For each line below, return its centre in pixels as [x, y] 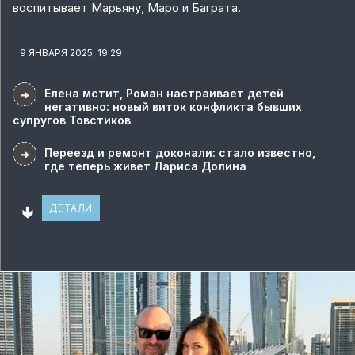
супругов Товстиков [72, 120]
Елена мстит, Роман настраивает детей [164, 94]
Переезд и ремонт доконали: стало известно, [180, 153]
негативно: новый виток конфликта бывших [173, 107]
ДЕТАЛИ [71, 208]
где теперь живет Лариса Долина [145, 166]
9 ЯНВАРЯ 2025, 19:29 [67, 53]
